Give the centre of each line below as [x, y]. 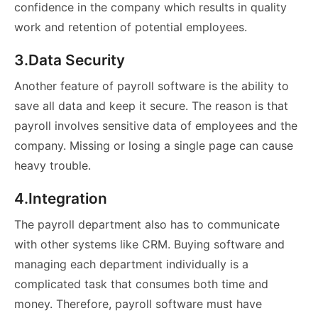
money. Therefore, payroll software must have [138, 304]
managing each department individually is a [131, 264]
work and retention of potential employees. [131, 27]
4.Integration [61, 199]
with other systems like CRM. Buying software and [149, 245]
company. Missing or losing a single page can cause [154, 146]
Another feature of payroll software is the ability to [152, 86]
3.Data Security [70, 60]
